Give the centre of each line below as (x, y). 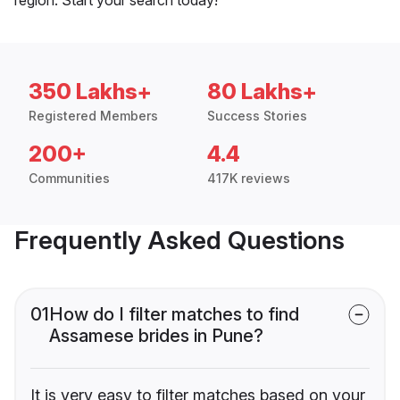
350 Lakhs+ (90, 91)
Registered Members (93, 115)
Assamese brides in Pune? (156, 335)
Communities (69, 178)
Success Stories (257, 115)
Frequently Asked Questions (179, 240)
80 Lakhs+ (262, 91)
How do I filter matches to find (174, 314)
